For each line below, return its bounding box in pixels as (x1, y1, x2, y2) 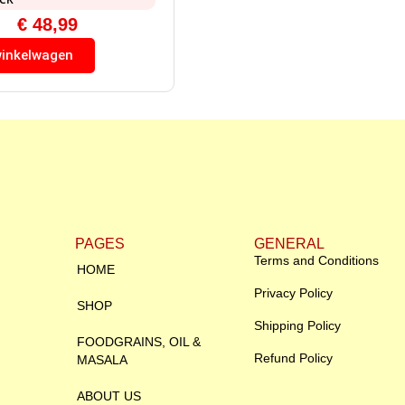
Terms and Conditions (254, 253, 379, 268)
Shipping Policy (254, 318, 341, 334)
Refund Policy (254, 351, 333, 366)
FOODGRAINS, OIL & (77, 334, 201, 350)
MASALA (77, 353, 127, 368)
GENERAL (254, 236, 325, 252)
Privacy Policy (254, 286, 333, 301)
